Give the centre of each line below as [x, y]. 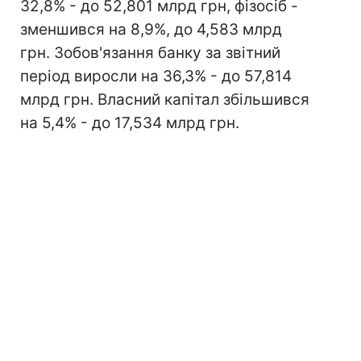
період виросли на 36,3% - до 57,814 [156, 76]
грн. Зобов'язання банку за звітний [150, 53]
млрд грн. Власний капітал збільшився [165, 100]
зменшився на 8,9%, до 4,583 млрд [151, 29]
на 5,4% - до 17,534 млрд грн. [130, 123]
